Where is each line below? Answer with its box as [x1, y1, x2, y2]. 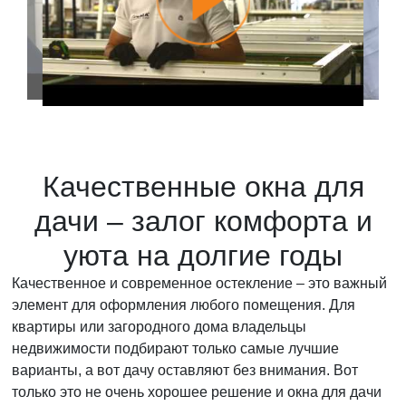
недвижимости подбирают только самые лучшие [12, 341, 339, 356]
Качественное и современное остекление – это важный [12, 275, 387, 291]
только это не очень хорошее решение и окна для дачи [12, 384, 382, 400]
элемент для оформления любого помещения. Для [12, 297, 355, 313]
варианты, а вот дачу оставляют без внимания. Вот [12, 362, 358, 378]
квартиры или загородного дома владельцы [12, 319, 306, 334]
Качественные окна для [42, 170, 364, 203]
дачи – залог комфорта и [34, 205, 372, 237]
